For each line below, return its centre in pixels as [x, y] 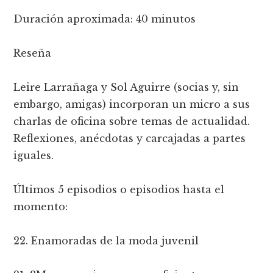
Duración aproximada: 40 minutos [105, 19]
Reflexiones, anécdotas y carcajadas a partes [130, 138]
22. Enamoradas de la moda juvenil [106, 240]
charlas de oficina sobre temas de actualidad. [132, 121]
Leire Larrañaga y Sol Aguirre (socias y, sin [126, 87]
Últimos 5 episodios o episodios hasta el [119, 189]
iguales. [34, 155]
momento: [41, 206]
